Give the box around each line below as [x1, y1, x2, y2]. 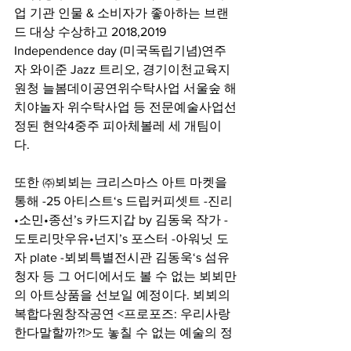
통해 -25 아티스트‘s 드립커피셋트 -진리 [14, 194, 233, 208]
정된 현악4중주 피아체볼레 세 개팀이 [14, 118, 222, 132]
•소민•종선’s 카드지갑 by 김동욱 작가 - [14, 212, 228, 226]
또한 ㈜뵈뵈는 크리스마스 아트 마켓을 [14, 175, 230, 189]
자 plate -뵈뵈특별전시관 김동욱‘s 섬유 [14, 250, 230, 264]
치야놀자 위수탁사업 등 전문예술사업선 [14, 100, 237, 114]
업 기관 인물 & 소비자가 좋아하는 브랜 [14, 5, 229, 20]
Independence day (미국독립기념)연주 [14, 43, 226, 57]
